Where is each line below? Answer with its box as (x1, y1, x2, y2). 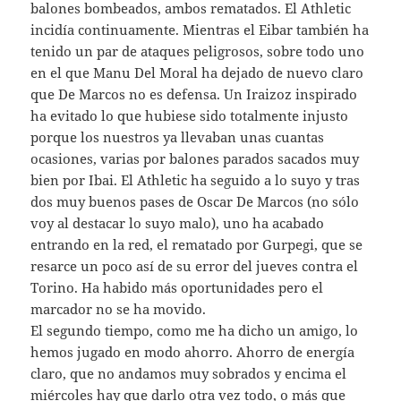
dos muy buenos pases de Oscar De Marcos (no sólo (30, 192, 360, 210)
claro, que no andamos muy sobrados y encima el (30, 363, 347, 382)
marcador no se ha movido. (30, 299, 207, 318)
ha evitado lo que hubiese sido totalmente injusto (30, 106, 349, 124)
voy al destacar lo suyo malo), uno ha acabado (30, 213, 325, 232)
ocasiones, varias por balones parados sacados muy (30, 149, 360, 167)
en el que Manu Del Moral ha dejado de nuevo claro (30, 63, 364, 81)
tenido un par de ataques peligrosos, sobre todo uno (30, 41, 365, 60)
